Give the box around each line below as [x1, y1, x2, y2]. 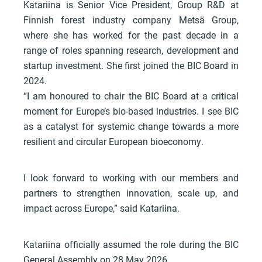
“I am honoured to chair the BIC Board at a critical [23, 89, 239, 102]
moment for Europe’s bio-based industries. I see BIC [23, 105, 239, 118]
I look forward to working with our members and [23, 171, 239, 184]
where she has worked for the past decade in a [23, 29, 239, 42]
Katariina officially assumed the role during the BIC [23, 238, 239, 251]
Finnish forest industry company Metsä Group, [23, 13, 239, 26]
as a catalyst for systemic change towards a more [23, 120, 239, 133]
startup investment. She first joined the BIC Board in [23, 59, 239, 72]
